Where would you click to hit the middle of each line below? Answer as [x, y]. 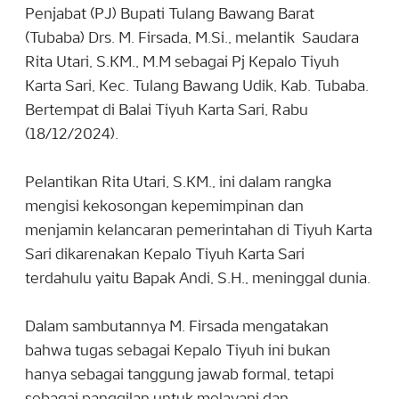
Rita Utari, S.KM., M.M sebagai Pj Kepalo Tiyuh [182, 63]
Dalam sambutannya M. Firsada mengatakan [177, 328]
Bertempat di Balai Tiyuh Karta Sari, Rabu [167, 111]
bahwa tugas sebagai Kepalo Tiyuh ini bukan [178, 352]
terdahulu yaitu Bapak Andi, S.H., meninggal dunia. [198, 280]
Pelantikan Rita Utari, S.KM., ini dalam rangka [178, 183]
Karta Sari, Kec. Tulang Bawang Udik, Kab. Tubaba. [197, 87]
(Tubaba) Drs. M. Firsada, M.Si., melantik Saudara [192, 39]
